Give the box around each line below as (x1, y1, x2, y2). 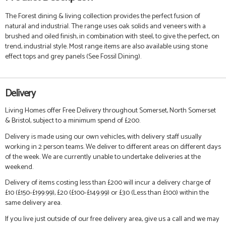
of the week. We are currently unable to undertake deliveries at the (5, 150, 201, 163)
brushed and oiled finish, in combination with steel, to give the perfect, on (5, 30, 219, 43)
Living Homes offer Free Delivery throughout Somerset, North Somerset (5, 104, 216, 117)
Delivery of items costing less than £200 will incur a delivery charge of (5, 177, 211, 189)
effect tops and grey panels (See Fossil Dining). (5, 50, 141, 63)
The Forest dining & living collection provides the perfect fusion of (5, 10, 200, 23)
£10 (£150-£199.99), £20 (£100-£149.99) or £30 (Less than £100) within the (5, 187, 209, 199)
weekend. (5, 160, 33, 173)
